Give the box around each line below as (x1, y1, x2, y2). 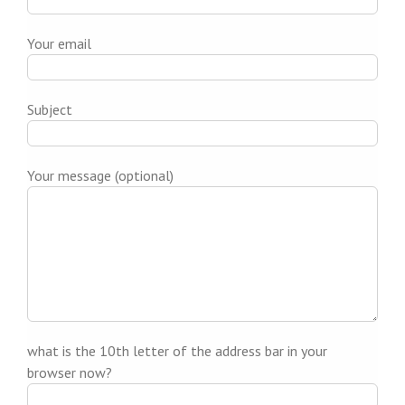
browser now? (26, 363, 112, 382)
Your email (26, 34, 91, 53)
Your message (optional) (26, 166, 174, 185)
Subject (26, 100, 72, 119)
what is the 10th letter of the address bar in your (26, 342, 327, 361)
